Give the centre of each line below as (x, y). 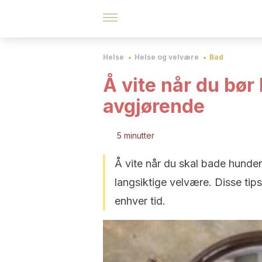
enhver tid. (140, 201)
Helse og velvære (167, 57)
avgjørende (154, 106)
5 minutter (136, 135)
